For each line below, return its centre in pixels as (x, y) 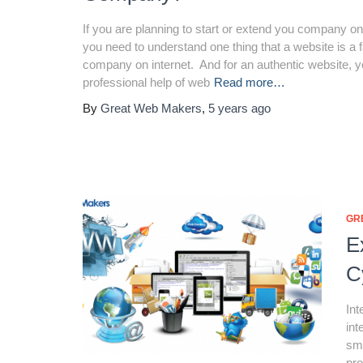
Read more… (250, 82)
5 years (228, 108)
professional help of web (146, 82)
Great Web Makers (151, 108)
